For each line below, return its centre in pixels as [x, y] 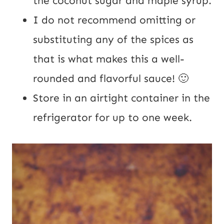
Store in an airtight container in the [121, 98]
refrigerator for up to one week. [112, 118]
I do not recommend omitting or [114, 20]
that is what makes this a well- [109, 59]
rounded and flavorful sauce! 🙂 [111, 79]
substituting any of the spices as [113, 40]
